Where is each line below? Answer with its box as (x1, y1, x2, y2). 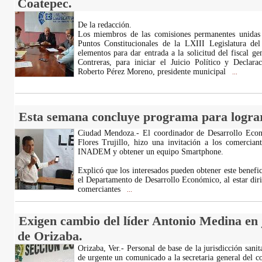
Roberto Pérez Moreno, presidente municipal (77, 67, 228, 76)
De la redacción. (77, 20, 132, 29)
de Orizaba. (17, 229, 82, 243)
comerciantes (77, 185, 123, 194)
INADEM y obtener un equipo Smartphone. (77, 147, 223, 156)
